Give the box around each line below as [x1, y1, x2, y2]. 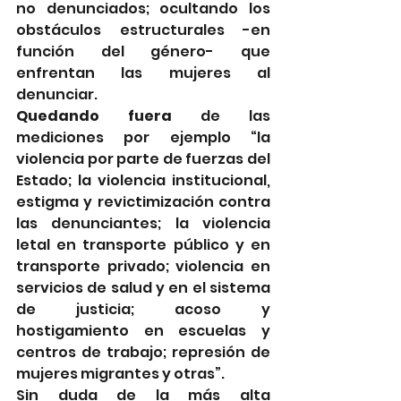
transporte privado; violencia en [16, 256, 270, 277]
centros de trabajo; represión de [16, 342, 270, 363]
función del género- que [16, 41, 270, 63]
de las [172, 106, 270, 127]
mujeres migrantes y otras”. [16, 363, 227, 385]
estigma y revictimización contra [16, 192, 270, 213]
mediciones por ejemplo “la [16, 127, 270, 149]
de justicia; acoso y [16, 299, 270, 320]
